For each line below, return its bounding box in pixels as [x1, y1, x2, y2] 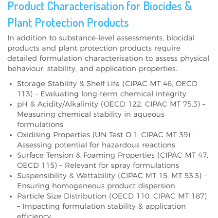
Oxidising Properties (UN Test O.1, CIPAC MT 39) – [17, 131, 196, 139]
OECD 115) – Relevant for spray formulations [17, 162, 179, 169]
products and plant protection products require [7, 44, 181, 52]
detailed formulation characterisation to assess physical [7, 54, 209, 62]
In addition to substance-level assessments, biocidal [7, 34, 195, 42]
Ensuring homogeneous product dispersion [17, 182, 175, 190]
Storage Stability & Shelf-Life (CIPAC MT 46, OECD [17, 80, 198, 88]
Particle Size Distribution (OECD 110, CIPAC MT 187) [17, 192, 207, 200]
